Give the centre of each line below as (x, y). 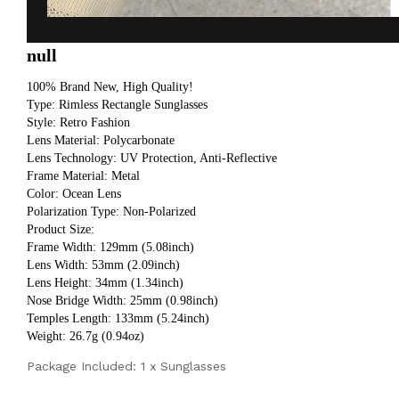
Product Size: (61, 229)
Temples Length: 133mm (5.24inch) (120, 318)
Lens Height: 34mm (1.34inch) (107, 282)
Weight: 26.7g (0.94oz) (85, 336)
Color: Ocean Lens (74, 193)
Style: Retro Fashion (78, 122)
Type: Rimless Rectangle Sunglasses (117, 104)
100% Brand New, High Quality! (110, 86)
